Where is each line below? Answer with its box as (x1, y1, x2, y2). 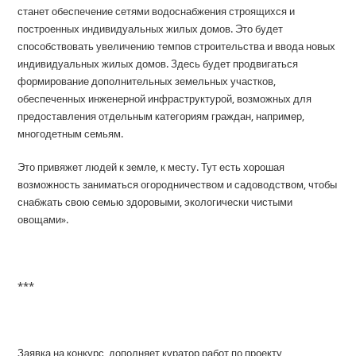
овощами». (17, 214, 69, 226)
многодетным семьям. (17, 128, 124, 141)
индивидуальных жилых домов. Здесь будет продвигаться (17, 58, 299, 71)
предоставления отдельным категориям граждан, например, (17, 110, 305, 123)
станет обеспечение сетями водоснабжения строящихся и (17, 6, 296, 18)
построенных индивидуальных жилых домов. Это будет (17, 23, 284, 36)
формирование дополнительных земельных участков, (17, 75, 277, 88)
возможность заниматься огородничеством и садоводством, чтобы (17, 179, 338, 192)
